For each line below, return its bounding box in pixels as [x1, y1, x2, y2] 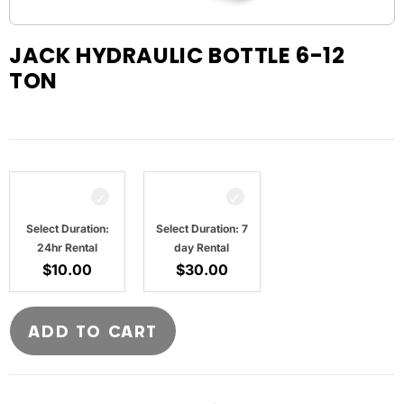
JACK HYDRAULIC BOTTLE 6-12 [9, 40, 345, 70]
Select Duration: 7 [155, 222, 248, 236]
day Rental [174, 241, 230, 255]
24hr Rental [37, 241, 98, 255]
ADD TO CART [28, 321, 158, 342]
